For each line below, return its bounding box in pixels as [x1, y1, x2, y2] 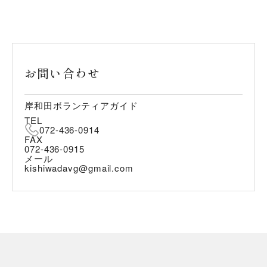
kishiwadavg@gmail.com [24, 161, 133, 174]
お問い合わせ [24, 64, 101, 82]
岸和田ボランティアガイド [24, 98, 138, 111]
